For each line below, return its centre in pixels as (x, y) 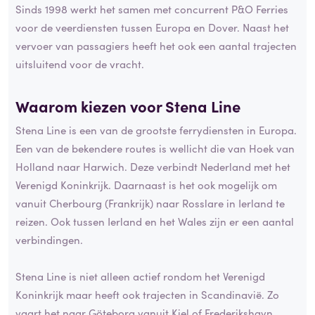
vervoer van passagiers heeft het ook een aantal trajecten (156, 46)
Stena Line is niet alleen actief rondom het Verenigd (140, 276)
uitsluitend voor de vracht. (80, 64)
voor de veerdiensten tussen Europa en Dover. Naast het (152, 27)
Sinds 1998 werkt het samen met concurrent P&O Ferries (152, 9)
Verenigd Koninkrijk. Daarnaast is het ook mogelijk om (146, 184)
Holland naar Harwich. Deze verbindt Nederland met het (153, 166)
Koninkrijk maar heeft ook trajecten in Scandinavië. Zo (147, 294)
